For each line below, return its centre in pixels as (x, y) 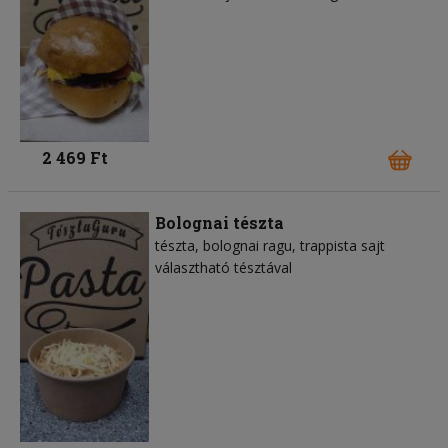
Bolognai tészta (219, 223)
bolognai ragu (247, 246)
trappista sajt (342, 246)
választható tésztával (223, 268)
